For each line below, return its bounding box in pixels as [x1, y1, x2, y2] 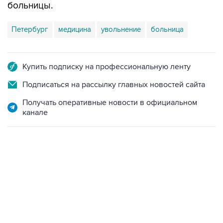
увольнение [101, 25, 141, 34]
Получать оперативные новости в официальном [22, 98, 197, 108]
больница [151, 25, 184, 34]
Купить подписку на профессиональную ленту [22, 62, 191, 72]
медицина [58, 25, 91, 34]
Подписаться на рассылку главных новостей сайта [22, 80, 205, 90]
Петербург [11, 25, 48, 34]
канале [22, 108, 48, 117]
